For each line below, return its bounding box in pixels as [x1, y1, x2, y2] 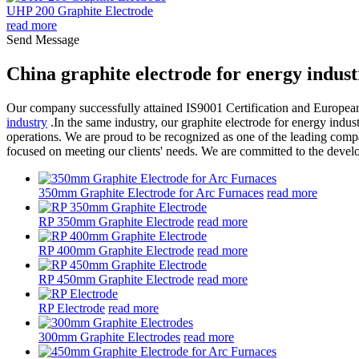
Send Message [6, 33, 79, 46]
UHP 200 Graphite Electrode [6, 4, 153, 18]
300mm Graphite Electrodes [38, 329, 180, 344]
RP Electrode [38, 301, 105, 315]
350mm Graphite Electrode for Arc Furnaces [38, 185, 264, 200]
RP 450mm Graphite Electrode [38, 272, 194, 286]
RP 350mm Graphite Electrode [38, 214, 194, 228]
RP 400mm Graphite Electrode [38, 243, 194, 257]
